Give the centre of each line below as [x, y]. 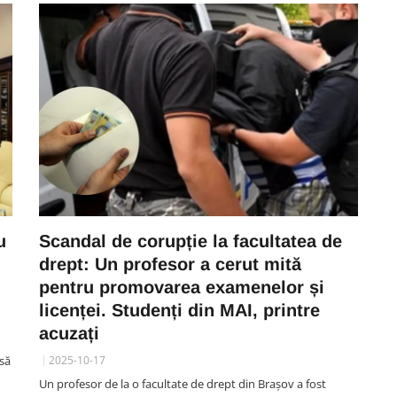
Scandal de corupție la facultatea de [191, 241]
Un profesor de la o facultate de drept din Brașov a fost [183, 384]
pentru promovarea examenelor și [182, 287]
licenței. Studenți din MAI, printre [179, 310]
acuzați [69, 333]
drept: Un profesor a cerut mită [170, 264]
